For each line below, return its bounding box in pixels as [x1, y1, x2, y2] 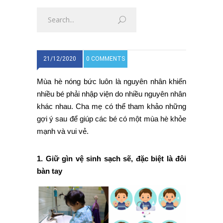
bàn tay [37, 167, 62, 176]
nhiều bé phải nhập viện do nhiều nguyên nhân [37, 90, 186, 99]
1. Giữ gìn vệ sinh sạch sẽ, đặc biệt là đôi [37, 154, 186, 163]
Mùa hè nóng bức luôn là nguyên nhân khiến [37, 77, 186, 86]
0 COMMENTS [86, 55, 125, 63]
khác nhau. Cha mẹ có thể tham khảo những [37, 102, 186, 111]
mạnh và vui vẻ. [37, 127, 89, 136]
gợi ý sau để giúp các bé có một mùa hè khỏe [37, 114, 186, 123]
